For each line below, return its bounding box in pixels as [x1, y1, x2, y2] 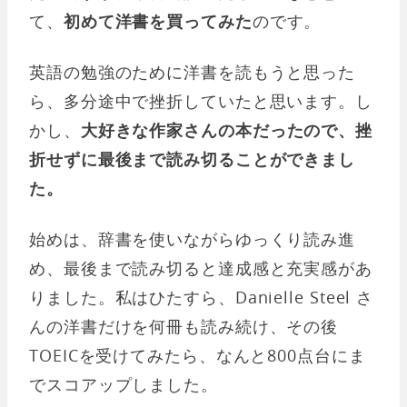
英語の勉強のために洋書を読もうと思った [29, 61, 356, 83]
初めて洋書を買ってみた [63, 10, 253, 32]
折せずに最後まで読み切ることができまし [29, 148, 356, 170]
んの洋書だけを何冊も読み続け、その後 [29, 315, 339, 337]
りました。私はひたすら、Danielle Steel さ [29, 286, 374, 308]
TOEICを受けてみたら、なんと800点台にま [29, 344, 366, 366]
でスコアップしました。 [29, 373, 218, 395]
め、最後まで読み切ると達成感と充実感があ [29, 257, 372, 279]
